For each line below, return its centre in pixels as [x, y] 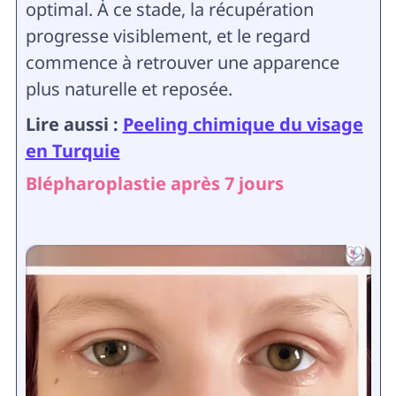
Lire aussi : [74, 124]
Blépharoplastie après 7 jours [154, 183]
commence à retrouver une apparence [182, 62]
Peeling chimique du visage [243, 124]
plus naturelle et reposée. [129, 88]
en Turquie [72, 150]
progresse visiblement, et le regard [168, 35]
